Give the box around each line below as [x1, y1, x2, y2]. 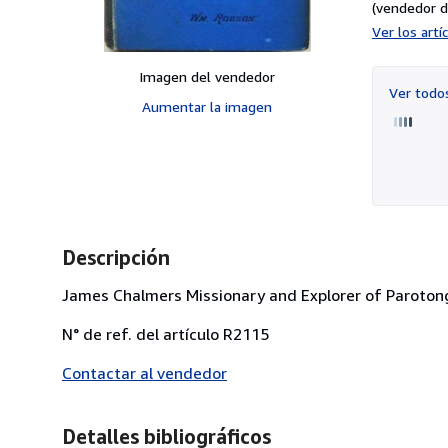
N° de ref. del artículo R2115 [62, 323, 269, 344]
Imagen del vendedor [139, 67, 275, 85]
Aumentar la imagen [142, 97, 272, 115]
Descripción [62, 245, 170, 269]
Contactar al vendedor [62, 362, 227, 383]
